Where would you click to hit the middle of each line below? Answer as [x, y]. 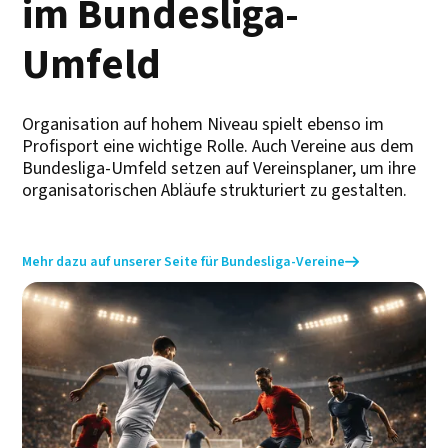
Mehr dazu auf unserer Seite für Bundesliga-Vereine [184, 262]
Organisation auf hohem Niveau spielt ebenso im [203, 124]
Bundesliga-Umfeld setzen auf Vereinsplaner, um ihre [219, 168]
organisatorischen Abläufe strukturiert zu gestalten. [215, 190]
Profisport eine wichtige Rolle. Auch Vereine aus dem [218, 146]
